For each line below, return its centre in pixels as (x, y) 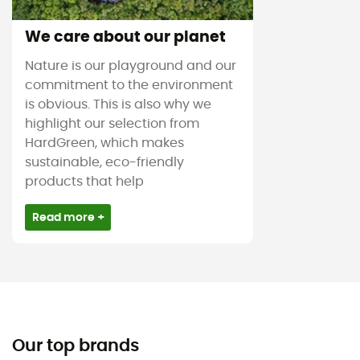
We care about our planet (125, 37)
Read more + (68, 218)
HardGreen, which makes (104, 143)
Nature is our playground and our (131, 66)
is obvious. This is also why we (118, 105)
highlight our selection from (112, 124)
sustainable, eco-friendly (104, 163)
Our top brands (76, 346)
